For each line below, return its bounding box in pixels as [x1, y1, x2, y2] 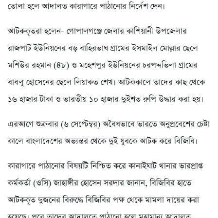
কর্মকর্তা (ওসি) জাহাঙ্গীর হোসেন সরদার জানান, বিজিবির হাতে [8, 178, 191, 189]
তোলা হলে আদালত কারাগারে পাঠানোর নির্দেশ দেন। [8, 1, 165, 13]
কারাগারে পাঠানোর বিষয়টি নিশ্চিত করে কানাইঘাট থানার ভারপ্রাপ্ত [8, 161, 203, 172]
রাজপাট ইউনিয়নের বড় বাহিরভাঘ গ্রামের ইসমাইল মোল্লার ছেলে [8, 43, 198, 54]
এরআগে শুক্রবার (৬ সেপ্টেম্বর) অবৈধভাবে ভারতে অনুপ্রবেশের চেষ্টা [8, 119, 210, 130]
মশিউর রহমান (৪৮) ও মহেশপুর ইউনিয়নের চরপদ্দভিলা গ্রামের [8, 60, 198, 72]
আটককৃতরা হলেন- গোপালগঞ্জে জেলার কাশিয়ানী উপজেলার [8, 26, 187, 37]
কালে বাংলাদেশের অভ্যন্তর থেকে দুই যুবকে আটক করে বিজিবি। [8, 136, 198, 147]
